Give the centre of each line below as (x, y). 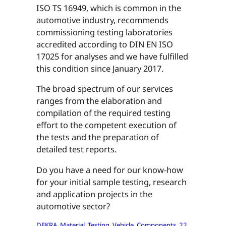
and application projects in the (94, 194)
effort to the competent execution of (106, 125)
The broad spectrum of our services (105, 89)
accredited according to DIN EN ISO (105, 44)
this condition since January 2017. (100, 69)
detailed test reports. (76, 149)
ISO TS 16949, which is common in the (109, 8)
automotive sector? (73, 206)
